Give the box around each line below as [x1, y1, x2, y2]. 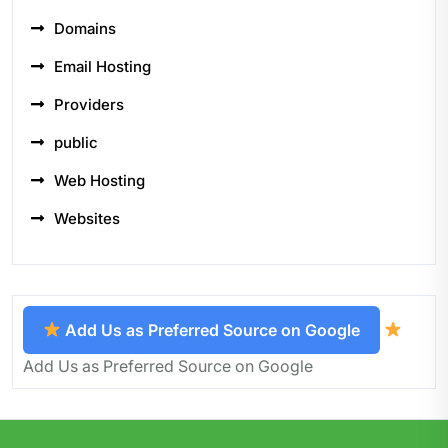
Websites [54, 208, 120, 228]
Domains [54, 18, 116, 38]
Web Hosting [54, 170, 145, 190]
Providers [54, 94, 124, 114]
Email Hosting [54, 56, 151, 76]
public [54, 132, 98, 152]
